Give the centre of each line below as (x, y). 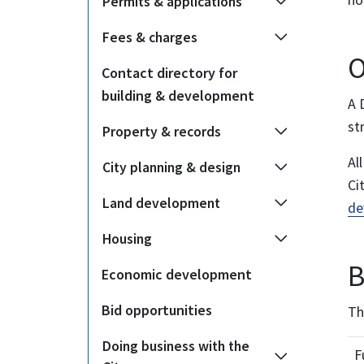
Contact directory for (169, 73)
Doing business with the (176, 346)
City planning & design (171, 167)
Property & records (162, 132)
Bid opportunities (157, 310)
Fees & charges (150, 37)
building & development (178, 95)
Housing (127, 239)
